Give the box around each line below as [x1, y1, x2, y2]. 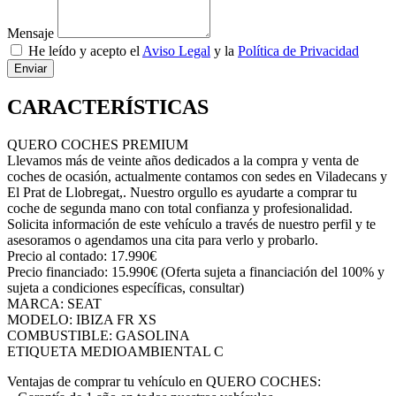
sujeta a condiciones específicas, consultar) [7, 279, 244, 295]
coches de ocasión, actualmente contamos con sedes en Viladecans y [7, 168, 387, 184]
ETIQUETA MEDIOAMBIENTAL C [7, 343, 224, 359]
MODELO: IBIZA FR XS [7, 311, 156, 327]
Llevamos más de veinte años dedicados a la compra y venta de [7, 152, 359, 168]
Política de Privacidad [238, 42, 359, 58]
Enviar [14, 61, 47, 75]
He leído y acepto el [28, 42, 142, 58]
